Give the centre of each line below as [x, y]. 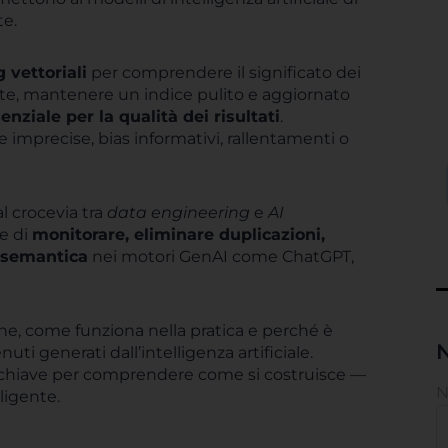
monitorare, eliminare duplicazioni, [178, 234]
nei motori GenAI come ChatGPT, [221, 256]
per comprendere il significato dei [224, 72]
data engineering [178, 212]
